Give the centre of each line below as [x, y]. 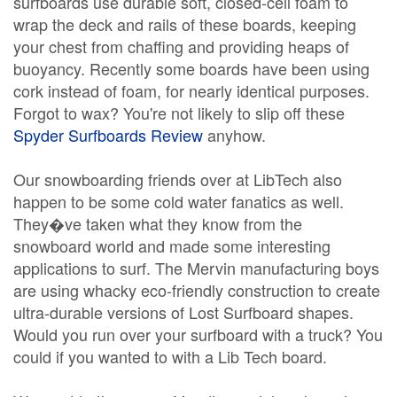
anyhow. [234, 135]
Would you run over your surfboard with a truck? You [198, 334]
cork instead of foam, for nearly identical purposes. [191, 90]
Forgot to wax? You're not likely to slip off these [179, 113]
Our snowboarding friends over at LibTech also [178, 179]
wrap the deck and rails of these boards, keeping [185, 24]
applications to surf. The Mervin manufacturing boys [196, 268]
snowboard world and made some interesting [172, 245]
